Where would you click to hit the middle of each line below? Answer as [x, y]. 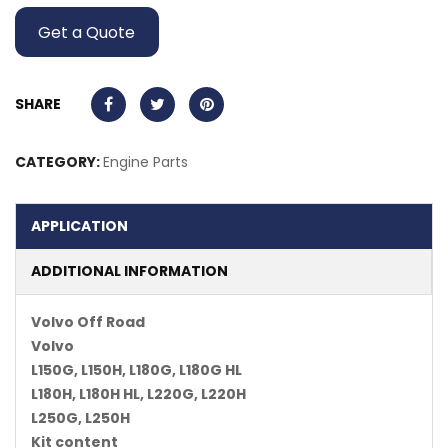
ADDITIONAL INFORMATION [129, 271]
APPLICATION [79, 226]
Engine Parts [145, 162]
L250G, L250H [80, 418]
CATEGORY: [59, 162]
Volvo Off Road [88, 322]
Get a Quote [87, 32]
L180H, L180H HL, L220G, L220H [138, 394]
